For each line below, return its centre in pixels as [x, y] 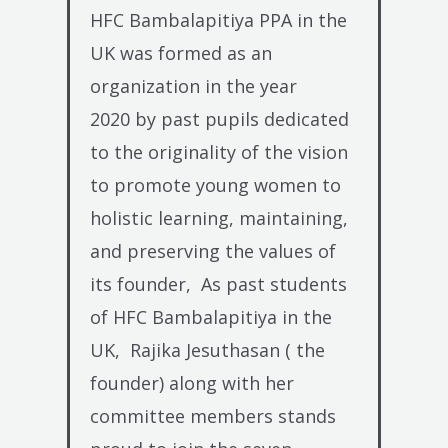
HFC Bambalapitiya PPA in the [219, 19]
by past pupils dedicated [242, 118]
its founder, [141, 283]
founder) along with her [192, 382]
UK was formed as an [181, 52]
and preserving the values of [213, 250]
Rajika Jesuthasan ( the [228, 349]
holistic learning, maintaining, [219, 217]
